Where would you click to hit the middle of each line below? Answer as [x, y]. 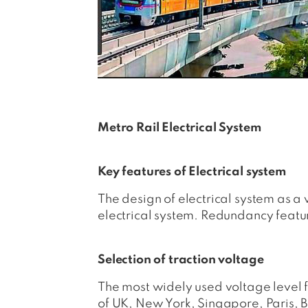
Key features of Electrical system [192, 172]
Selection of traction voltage [181, 260]
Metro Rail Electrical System [179, 128]
